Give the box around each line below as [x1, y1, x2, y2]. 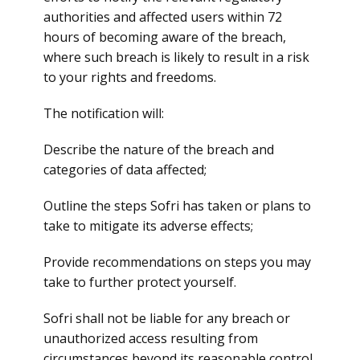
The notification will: [43, 104, 164, 122]
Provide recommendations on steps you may [43, 253, 311, 271]
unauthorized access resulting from [43, 329, 258, 347]
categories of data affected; [43, 161, 207, 178]
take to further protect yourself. [43, 273, 236, 291]
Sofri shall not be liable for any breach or [43, 309, 290, 327]
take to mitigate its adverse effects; [43, 217, 253, 235]
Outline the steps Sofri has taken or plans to [43, 197, 311, 215]
